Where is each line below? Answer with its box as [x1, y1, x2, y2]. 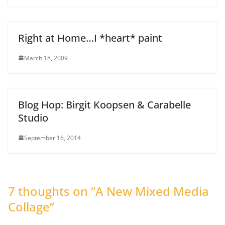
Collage [8, 198, 50, 215]
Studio [18, 110, 48, 125]
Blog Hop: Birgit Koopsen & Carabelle [18, 97, 191, 111]
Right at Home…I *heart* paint [18, 31, 162, 45]
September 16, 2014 [24, 133, 81, 142]
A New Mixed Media [95, 182, 209, 199]
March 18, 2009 [24, 53, 68, 62]
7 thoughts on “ [8, 182, 95, 199]
